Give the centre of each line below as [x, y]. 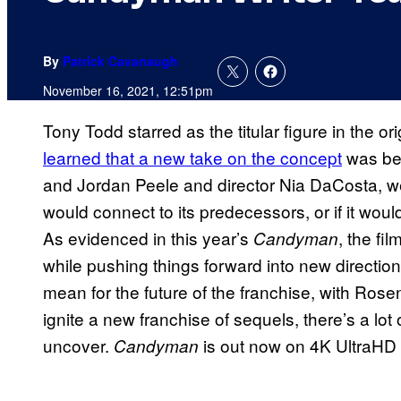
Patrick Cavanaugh [120, 61]
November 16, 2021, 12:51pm [128, 91]
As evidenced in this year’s [148, 238]
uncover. [78, 346]
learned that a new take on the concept [192, 158]
